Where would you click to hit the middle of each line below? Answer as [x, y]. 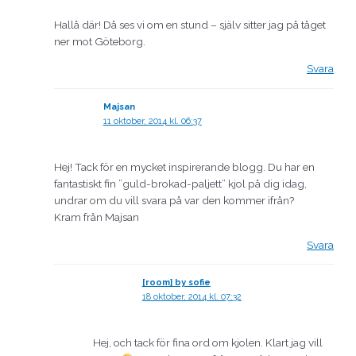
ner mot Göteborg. [100, 41]
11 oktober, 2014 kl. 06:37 [152, 121]
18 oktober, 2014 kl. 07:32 [192, 297]
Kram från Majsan [97, 217]
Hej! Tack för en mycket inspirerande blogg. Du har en [184, 167]
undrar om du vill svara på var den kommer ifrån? [174, 200]
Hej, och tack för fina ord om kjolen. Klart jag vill [208, 343]
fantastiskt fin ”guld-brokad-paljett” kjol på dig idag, [180, 184]
